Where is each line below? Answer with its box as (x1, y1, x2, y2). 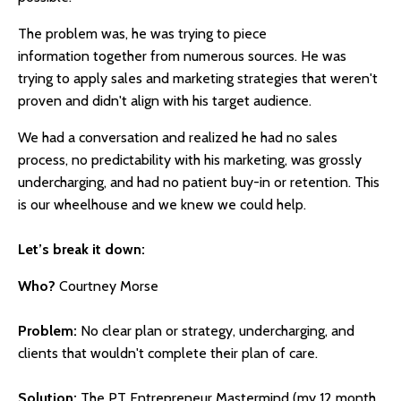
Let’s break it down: (18, 240, 145, 258)
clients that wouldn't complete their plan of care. (18, 344, 318, 362)
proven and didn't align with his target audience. (18, 91, 315, 109)
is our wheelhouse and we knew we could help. (18, 195, 306, 213)
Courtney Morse (55, 277, 158, 294)
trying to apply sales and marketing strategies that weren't (18, 69, 378, 87)
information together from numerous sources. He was (18, 47, 346, 64)
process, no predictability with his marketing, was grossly (18, 150, 362, 168)
